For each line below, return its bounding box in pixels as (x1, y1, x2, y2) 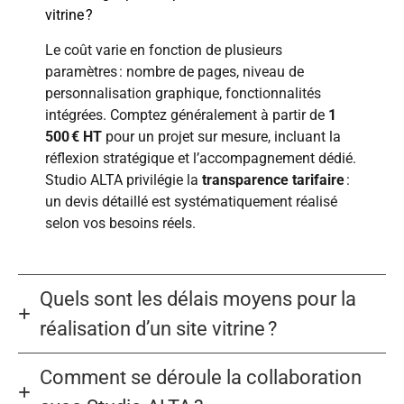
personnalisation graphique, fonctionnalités (45, 84, 321, 102)
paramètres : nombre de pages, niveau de (45, 62, 304, 80)
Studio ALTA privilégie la (45, 170, 202, 188)
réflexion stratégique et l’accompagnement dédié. (45, 149, 356, 167)
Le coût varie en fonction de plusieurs (45, 41, 282, 59)
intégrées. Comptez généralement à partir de (45, 106, 328, 124)
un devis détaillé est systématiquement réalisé (45, 192, 337, 210)
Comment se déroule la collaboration (40, 366, 362, 390)
